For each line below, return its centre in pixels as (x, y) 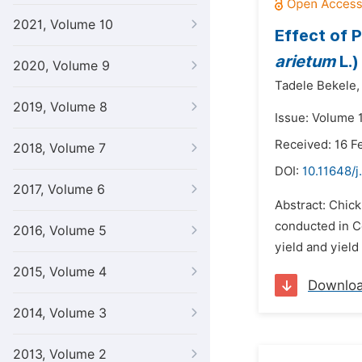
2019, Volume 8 (60, 107)
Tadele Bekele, (317, 86)
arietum (305, 61)
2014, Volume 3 (60, 313)
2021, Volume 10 (63, 25)
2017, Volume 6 (59, 189)
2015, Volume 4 (60, 272)
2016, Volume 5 (60, 231)
